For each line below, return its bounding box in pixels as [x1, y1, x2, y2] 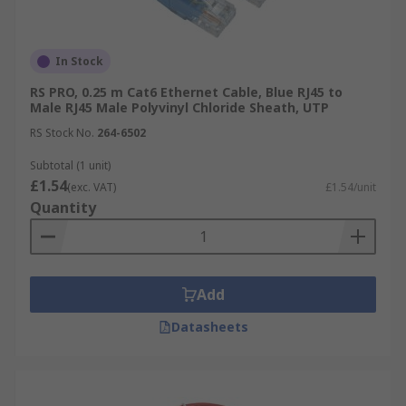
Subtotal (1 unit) [30, 158, 111, 173]
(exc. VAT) [67, 179, 116, 195]
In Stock [55, 53, 103, 69]
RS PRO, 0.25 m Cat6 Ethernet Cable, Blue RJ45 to [30, 83, 343, 101]
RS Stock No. [30, 125, 94, 140]
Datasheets [170, 318, 248, 335]
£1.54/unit [325, 179, 376, 195]
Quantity [30, 198, 96, 217]
